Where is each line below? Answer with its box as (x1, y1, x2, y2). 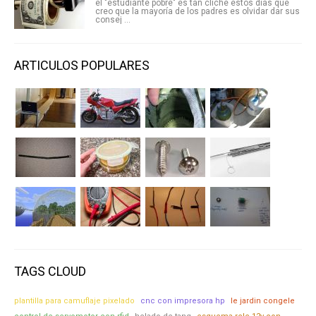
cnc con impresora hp (140, 296, 225, 306)
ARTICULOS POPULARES (14, 58, 150, 73)
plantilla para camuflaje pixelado (14, 296, 135, 306)
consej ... (95, 15, 130, 25)
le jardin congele (231, 296, 295, 306)
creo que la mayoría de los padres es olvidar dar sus (95, 6, 300, 17)
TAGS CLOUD (14, 264, 86, 279)
